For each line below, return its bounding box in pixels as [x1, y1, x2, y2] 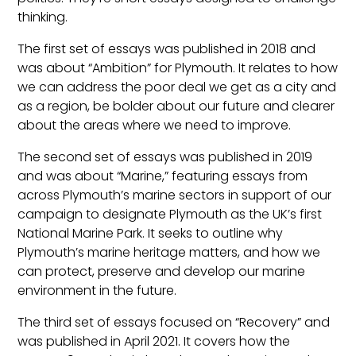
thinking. [17, 8, 68, 27]
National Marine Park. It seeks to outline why [17, 224, 284, 243]
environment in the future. [17, 281, 177, 300]
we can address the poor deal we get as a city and [17, 78, 337, 97]
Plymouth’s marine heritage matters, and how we [17, 243, 321, 262]
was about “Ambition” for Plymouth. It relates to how [17, 59, 339, 78]
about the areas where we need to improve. [17, 116, 292, 135]
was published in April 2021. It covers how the [17, 332, 291, 351]
